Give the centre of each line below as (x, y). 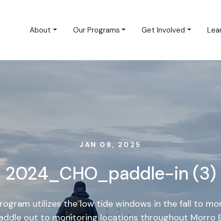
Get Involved (164, 30)
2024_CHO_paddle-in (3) (110, 173)
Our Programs (96, 30)
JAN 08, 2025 (110, 145)
